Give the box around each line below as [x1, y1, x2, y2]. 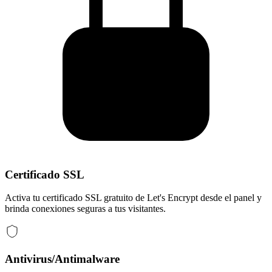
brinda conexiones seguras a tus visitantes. [5, 203, 166, 214]
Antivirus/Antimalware [5, 252, 120, 265]
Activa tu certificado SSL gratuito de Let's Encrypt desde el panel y [5, 192, 262, 203]
